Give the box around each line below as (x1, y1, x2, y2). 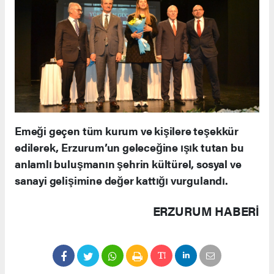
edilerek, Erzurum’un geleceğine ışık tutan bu (15, 139, 244, 155)
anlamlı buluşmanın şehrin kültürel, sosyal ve (15, 156, 242, 172)
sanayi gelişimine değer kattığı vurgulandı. (15, 172, 228, 188)
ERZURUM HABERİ (152, 202, 259, 220)
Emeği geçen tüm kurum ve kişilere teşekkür (15, 123, 239, 139)
